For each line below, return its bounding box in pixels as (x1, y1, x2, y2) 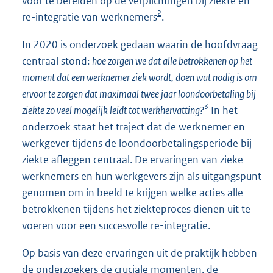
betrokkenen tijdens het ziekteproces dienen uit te (22, 202, 250, 216)
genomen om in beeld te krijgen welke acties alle (22, 185, 243, 199)
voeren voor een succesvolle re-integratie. (22, 218, 210, 232)
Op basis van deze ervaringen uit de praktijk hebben (22, 246, 257, 260)
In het (208, 103, 238, 117)
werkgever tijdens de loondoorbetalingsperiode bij (22, 136, 252, 150)
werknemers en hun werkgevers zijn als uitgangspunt (22, 169, 261, 183)
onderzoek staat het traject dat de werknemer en (22, 119, 245, 133)
